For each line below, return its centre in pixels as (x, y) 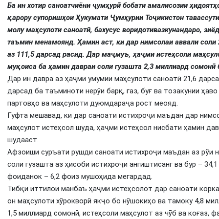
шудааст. (23, 140)
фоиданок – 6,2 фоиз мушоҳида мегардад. (80, 177)
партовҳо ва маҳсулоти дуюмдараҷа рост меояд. (93, 103)
